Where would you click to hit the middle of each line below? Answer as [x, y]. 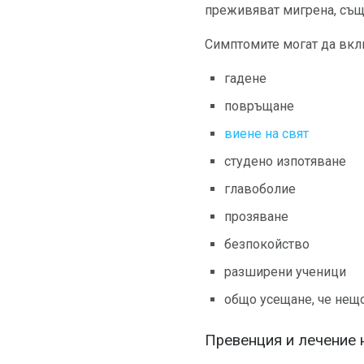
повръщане [259, 106]
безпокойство [267, 244]
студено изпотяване [285, 161]
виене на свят [266, 133]
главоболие [260, 188]
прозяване [256, 216]
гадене [245, 78]
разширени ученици [285, 271]
